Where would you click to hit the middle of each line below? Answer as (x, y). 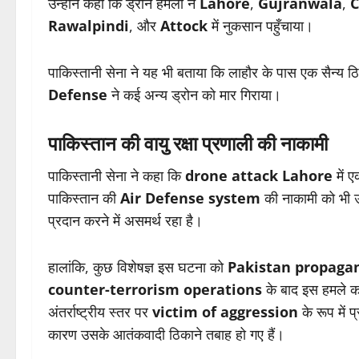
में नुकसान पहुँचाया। (260, 26)
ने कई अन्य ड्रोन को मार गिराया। (194, 95)
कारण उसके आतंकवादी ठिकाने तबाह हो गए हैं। (166, 335)
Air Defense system (190, 198)
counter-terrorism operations (155, 290)
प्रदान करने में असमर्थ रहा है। (125, 221)
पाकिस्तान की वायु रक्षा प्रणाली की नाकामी (188, 143)
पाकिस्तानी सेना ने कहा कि (117, 176)
